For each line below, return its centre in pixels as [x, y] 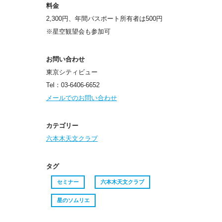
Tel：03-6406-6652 [73, 85]
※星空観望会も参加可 [78, 32]
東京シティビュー [72, 72]
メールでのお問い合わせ [81, 98]
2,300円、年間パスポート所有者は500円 [104, 19]
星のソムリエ [73, 200]
